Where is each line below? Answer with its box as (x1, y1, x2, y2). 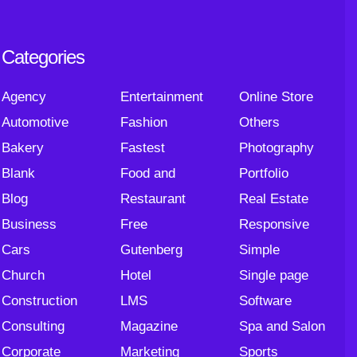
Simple (239, 242, 280, 257)
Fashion (120, 115, 168, 130)
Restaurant (120, 191, 186, 206)
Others (239, 115, 280, 130)
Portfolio (239, 166, 289, 181)
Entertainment (120, 89, 204, 104)
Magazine (120, 319, 178, 334)
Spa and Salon (239, 319, 326, 334)
